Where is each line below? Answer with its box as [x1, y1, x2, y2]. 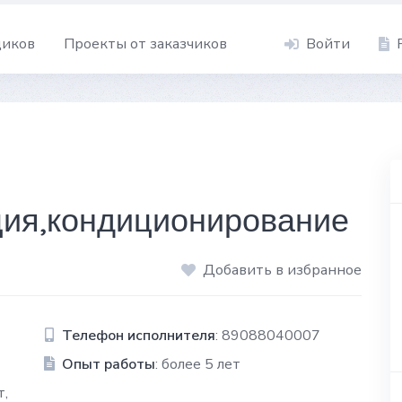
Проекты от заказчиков [64, 33, 227, 54]
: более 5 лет [154, 354, 240, 374]
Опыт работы [61, 354, 155, 374]
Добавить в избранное [203, 259, 363, 280]
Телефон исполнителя [61, 325, 215, 345]
